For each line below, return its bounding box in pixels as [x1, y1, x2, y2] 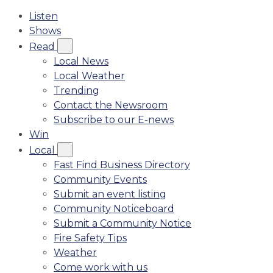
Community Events [54, 174, 147, 185]
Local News [54, 55, 108, 67]
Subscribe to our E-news [54, 114, 174, 126]
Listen [29, 10, 58, 22]
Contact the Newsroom [54, 99, 168, 111]
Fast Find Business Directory [54, 159, 190, 171]
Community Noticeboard [54, 203, 174, 214]
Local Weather [54, 70, 125, 82]
